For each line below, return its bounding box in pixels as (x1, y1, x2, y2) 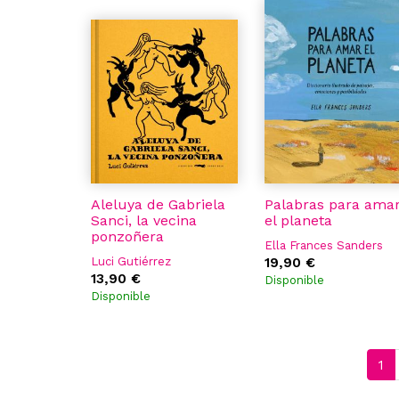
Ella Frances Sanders (265, 239, 383, 252)
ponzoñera (91, 228, 164, 245)
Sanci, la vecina (91, 212, 197, 229)
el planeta (265, 212, 332, 229)
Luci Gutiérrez (91, 255, 171, 268)
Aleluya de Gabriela (91, 196, 225, 213)
